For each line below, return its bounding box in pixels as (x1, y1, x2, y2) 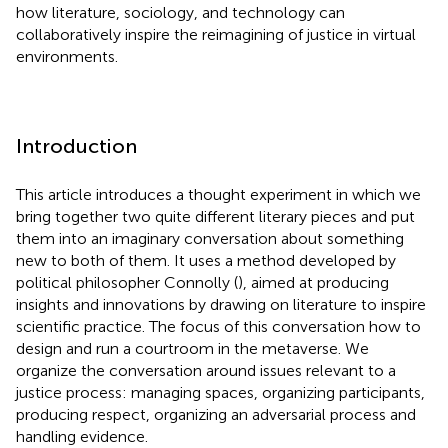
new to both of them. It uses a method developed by (16, 250, 396, 270)
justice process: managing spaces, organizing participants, (16, 382, 425, 402)
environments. (16, 46, 118, 66)
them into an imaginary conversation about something (16, 228, 404, 248)
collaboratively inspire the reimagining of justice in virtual (16, 24, 416, 44)
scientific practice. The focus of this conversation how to (16, 316, 421, 336)
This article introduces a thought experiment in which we (16, 184, 421, 204)
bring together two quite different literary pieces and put (16, 206, 415, 226)
